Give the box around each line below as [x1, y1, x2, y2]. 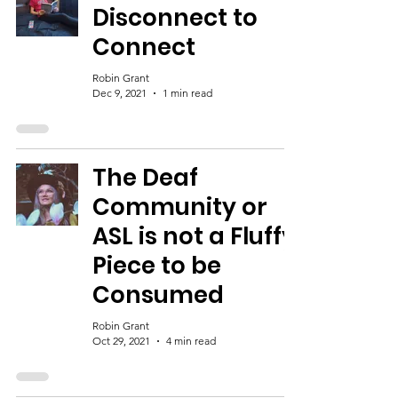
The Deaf [92, 162, 198, 194]
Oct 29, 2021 [92, 334, 150, 347]
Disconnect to [92, 2, 258, 34]
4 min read [166, 334, 216, 347]
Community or [92, 191, 267, 223]
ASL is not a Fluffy [92, 220, 296, 252]
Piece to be [92, 250, 221, 282]
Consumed [92, 279, 224, 311]
